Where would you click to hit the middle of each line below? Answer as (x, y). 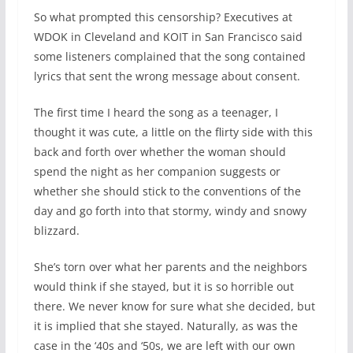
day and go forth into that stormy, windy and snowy (170, 211)
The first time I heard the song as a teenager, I (156, 113)
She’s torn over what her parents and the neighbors (170, 267)
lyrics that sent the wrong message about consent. (167, 76)
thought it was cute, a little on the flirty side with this (173, 132)
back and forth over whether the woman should (160, 152)
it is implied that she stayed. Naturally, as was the (165, 326)
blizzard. (56, 231)
